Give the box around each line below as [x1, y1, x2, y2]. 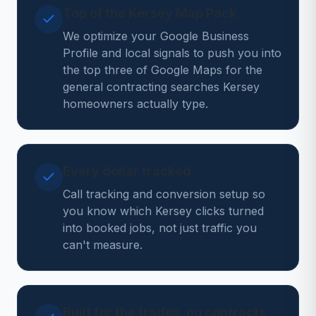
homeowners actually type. [63, 97, 208, 111]
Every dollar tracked [63, 164, 191, 178]
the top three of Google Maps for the [63, 63, 262, 77]
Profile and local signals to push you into [63, 46, 281, 60]
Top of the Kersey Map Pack [63, 6, 236, 20]
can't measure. [63, 238, 142, 252]
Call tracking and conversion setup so [63, 187, 265, 201]
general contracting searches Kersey [63, 80, 260, 94]
